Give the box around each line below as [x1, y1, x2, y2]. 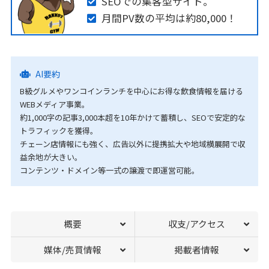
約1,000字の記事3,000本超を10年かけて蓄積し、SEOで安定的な [19, 112, 246, 124]
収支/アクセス [168, 217, 226, 231]
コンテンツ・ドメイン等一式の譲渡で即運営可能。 [19, 165, 199, 177]
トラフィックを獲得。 [19, 125, 98, 137]
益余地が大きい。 [19, 151, 82, 163]
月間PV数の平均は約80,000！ [101, 10, 237, 25]
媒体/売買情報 [43, 243, 101, 256]
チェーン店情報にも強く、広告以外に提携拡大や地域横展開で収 [19, 138, 246, 150]
